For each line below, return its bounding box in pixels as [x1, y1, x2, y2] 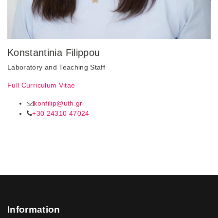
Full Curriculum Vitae [7, 81, 75, 89]
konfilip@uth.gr [34, 99, 83, 107]
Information [7, 204, 60, 215]
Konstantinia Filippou [7, 47, 100, 58]
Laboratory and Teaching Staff [7, 63, 106, 71]
